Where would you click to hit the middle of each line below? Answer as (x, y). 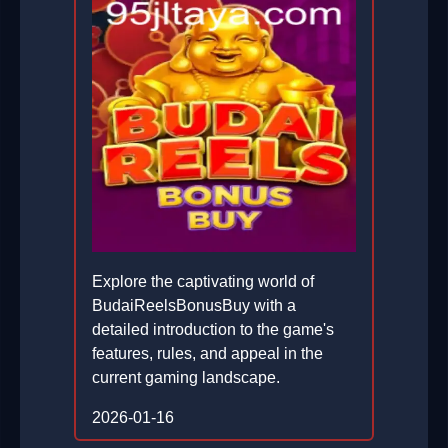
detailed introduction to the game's (213, 330)
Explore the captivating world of (203, 282)
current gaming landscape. (186, 378)
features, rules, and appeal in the (207, 354)
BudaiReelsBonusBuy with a (194, 306)
